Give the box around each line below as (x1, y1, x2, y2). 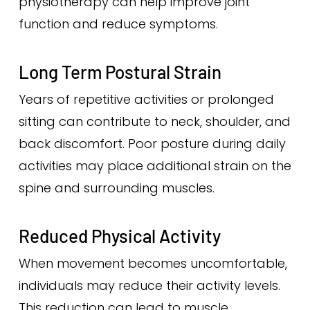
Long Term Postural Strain (18, 61, 221, 82)
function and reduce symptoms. (18, 15, 218, 33)
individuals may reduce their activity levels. (18, 277, 280, 294)
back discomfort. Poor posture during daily (18, 135, 286, 152)
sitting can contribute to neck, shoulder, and (18, 113, 291, 130)
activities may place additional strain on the (18, 157, 291, 174)
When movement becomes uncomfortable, (18, 255, 287, 272)
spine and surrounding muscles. (18, 179, 215, 197)
